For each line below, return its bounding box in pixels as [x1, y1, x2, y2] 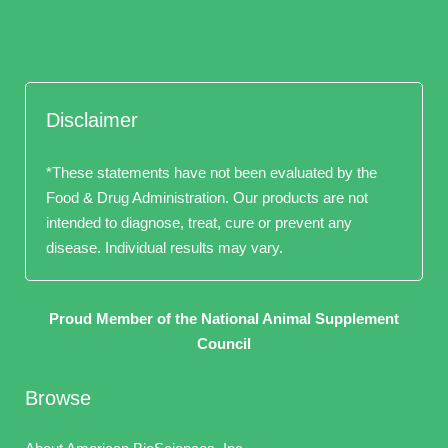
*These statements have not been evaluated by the [46, 164, 377, 181]
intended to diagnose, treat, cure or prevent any [46, 214, 352, 231]
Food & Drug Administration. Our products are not [46, 189, 368, 206]
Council [197, 335, 251, 352]
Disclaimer [46, 109, 138, 131]
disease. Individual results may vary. [46, 239, 283, 256]
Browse [25, 387, 91, 409]
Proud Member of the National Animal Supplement [49, 310, 399, 327]
